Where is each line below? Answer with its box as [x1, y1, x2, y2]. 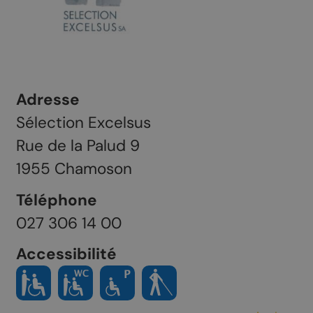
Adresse [15, 89, 80, 110]
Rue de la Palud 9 [15, 136, 140, 156]
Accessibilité [15, 243, 117, 264]
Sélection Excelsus [15, 112, 151, 133]
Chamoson [54, 159, 132, 180]
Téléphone [15, 189, 97, 210]
